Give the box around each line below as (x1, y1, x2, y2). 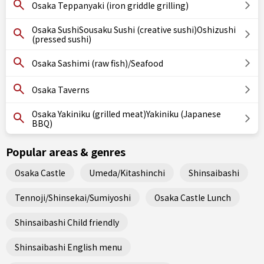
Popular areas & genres (6, 144, 126, 159)
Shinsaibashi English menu (15, 240, 122, 253)
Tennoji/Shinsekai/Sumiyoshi (15, 191, 131, 203)
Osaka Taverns (32, 84, 90, 95)
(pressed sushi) (32, 33, 91, 45)
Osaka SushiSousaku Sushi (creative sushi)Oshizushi (32, 24, 236, 35)
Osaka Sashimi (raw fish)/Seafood (32, 57, 163, 69)
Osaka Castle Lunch (154, 191, 231, 203)
